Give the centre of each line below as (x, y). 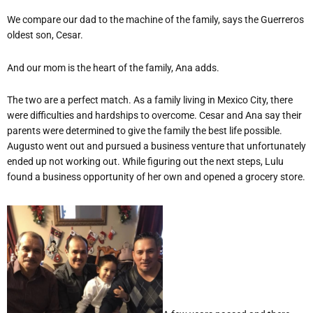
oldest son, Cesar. (45, 35)
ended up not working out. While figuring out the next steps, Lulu (145, 161)
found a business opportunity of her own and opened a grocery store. (156, 177)
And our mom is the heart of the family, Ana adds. (113, 67)
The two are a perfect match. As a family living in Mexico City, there (150, 100)
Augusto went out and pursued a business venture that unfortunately (156, 146)
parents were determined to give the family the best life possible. (145, 131)
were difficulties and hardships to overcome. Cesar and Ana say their (154, 115)
